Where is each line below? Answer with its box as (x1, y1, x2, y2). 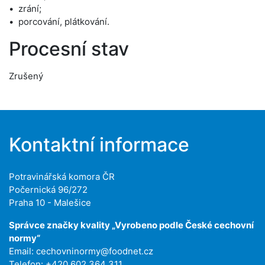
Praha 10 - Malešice (9, 197, 91, 208)
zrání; (18, 3, 41, 14)
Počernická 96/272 (9, 184, 88, 195)
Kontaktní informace (9, 133, 189, 156)
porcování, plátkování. (18, 16, 109, 27)
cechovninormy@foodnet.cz (36, 245, 153, 257)
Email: (9, 245, 36, 257)
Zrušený (9, 70, 43, 82)
